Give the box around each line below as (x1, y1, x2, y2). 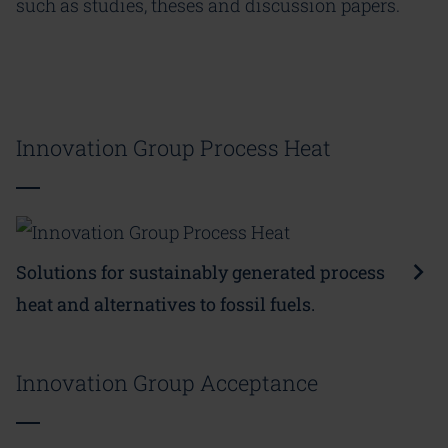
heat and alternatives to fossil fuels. (16, 291, 315, 316)
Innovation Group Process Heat (16, 133, 331, 163)
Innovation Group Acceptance (16, 367, 318, 397)
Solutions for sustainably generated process (16, 259, 385, 284)
